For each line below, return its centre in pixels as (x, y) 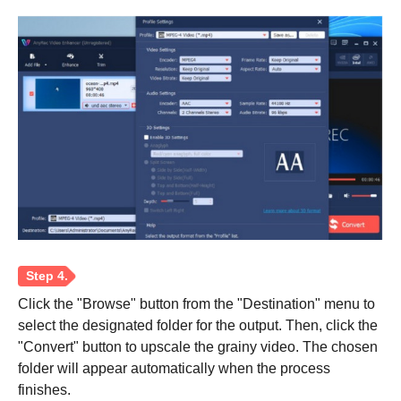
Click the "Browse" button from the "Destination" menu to (196, 304)
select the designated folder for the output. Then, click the (198, 326)
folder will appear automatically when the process (174, 369)
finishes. (44, 390)
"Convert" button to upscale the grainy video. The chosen (198, 347)
